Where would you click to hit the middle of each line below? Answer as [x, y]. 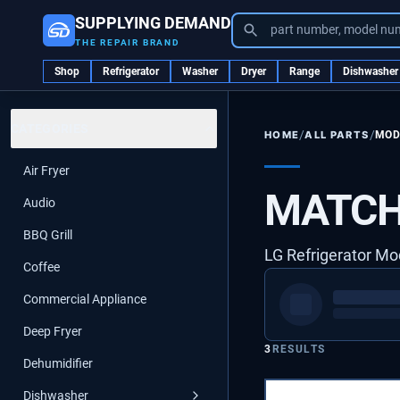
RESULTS [299, 349]
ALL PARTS [337, 134]
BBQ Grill [48, 235]
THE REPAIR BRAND [128, 42]
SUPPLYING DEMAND [153, 23]
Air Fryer [46, 171]
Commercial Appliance [85, 299]
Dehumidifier [58, 363]
